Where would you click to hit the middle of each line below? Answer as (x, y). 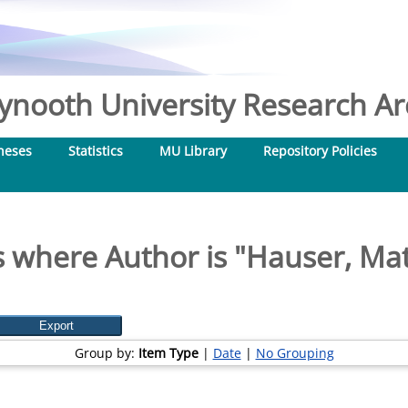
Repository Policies (320, 151)
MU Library (193, 151)
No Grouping (295, 353)
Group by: (106, 353)
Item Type (168, 353)
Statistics (96, 151)
